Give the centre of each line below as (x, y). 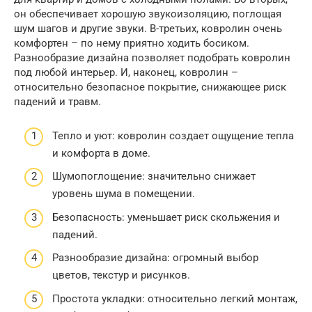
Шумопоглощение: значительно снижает (154, 176)
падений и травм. (57, 102)
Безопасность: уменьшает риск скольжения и (166, 217)
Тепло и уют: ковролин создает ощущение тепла (173, 135)
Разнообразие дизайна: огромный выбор (155, 258)
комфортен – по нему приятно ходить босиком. (132, 43)
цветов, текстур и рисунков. (121, 275)
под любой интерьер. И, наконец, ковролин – (126, 72)
